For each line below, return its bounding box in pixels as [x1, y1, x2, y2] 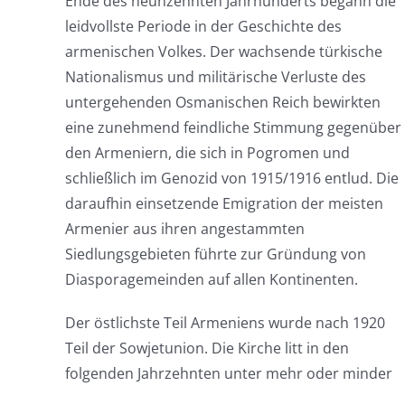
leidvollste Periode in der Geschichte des [64, 16, 342, 36]
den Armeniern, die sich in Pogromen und [64, 143, 350, 163]
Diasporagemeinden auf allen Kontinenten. [64, 269, 358, 289]
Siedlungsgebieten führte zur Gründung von [64, 244, 366, 264]
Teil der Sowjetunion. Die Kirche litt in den [64, 338, 349, 358]
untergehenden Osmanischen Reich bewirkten [64, 92, 381, 112]
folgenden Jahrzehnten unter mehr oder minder [64, 363, 392, 383]
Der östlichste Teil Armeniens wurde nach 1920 [64, 313, 385, 333]
